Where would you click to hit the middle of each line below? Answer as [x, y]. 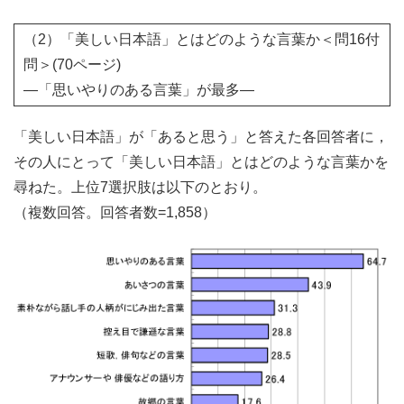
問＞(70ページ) [72, 65]
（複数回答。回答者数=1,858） [115, 213]
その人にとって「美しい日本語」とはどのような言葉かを [201, 162]
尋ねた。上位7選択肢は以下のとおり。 [140, 188]
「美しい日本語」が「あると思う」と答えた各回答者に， [201, 137]
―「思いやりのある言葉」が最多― [139, 90]
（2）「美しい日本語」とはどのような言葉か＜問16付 [202, 40]
